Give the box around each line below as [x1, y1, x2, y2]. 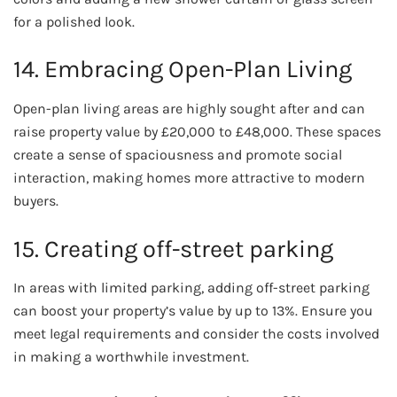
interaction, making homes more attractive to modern [13, 169, 365, 186]
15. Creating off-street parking [13, 234, 333, 263]
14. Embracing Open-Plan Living [13, 55, 352, 84]
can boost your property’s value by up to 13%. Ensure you [13, 302, 373, 320]
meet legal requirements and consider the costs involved [13, 325, 379, 343]
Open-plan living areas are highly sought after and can [13, 100, 365, 117]
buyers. [13, 192, 58, 209]
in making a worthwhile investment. [13, 348, 249, 366]
